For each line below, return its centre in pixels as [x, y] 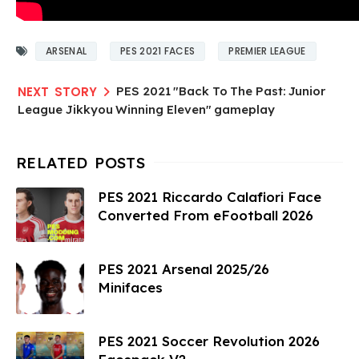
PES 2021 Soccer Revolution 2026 [209, 341]
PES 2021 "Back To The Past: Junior [221, 91]
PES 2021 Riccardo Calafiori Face [210, 196]
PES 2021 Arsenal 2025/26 [184, 268]
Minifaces [130, 287]
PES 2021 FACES [158, 50]
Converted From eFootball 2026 [206, 215]
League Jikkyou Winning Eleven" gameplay [146, 109]
